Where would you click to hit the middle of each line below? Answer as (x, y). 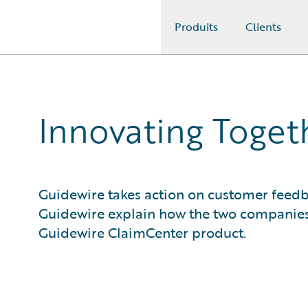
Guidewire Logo (67, 35)
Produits (196, 27)
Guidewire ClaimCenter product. (142, 232)
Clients (263, 27)
